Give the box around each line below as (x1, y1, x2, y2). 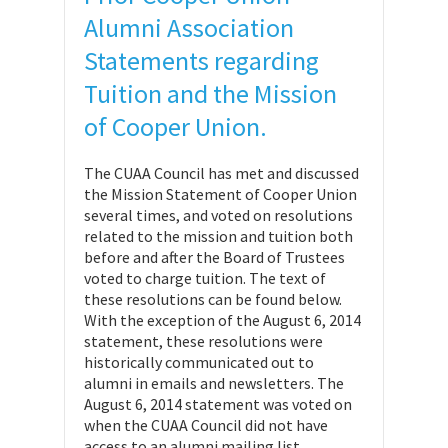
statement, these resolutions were (84, 331, 323, 351)
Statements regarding (84, 44, 319, 77)
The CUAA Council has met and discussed (84, 163, 359, 183)
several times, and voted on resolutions (84, 205, 353, 225)
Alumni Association (84, 11, 294, 44)
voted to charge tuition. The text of (84, 268, 326, 288)
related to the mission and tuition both (84, 226, 353, 246)
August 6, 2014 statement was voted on (84, 394, 352, 414)
